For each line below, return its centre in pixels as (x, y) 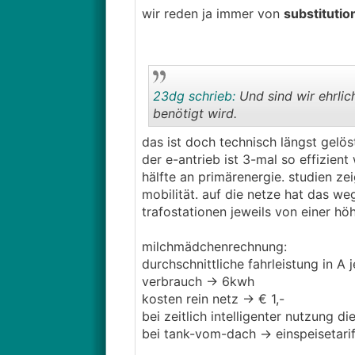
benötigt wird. (195, 113)
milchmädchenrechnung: (214, 246)
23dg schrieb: (194, 96)
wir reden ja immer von (212, 13)
